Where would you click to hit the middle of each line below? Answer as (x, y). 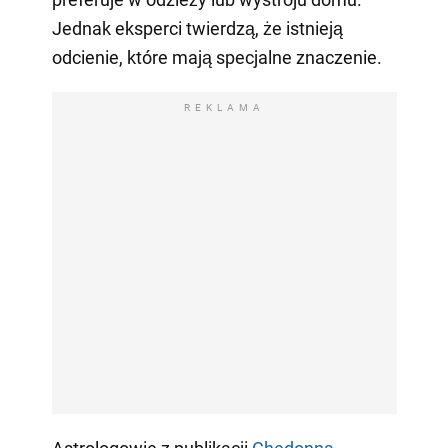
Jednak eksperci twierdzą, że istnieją (197, 28)
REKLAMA (224, 107)
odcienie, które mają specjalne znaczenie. (216, 57)
